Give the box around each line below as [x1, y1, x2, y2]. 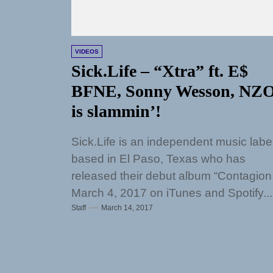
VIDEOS [75, 48, 99, 55]
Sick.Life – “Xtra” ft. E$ [71, 62, 248, 80]
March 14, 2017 [101, 203, 153, 212]
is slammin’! [71, 102, 161, 121]
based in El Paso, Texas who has [71, 152, 246, 165]
